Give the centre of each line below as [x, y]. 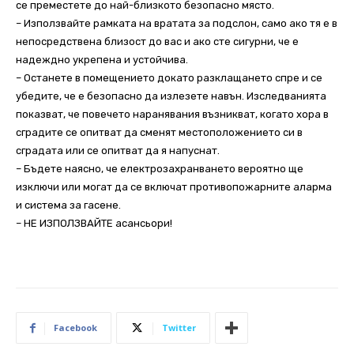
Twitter [179, 328]
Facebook [75, 328]
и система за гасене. [68, 205]
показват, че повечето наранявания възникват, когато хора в [172, 115]
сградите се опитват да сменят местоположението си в [159, 133]
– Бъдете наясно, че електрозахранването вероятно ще [160, 169]
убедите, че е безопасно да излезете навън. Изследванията [171, 96]
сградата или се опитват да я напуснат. [118, 151]
